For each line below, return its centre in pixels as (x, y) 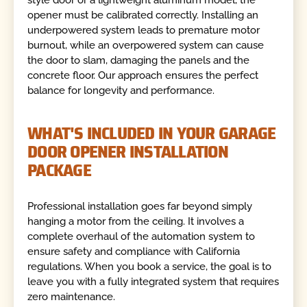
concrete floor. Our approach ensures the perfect (143, 76)
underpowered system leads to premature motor (144, 30)
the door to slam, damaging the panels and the (139, 61)
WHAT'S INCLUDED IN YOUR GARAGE (152, 133)
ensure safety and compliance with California (134, 252)
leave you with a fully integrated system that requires (153, 282)
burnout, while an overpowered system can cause (146, 46)
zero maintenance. (72, 297)
